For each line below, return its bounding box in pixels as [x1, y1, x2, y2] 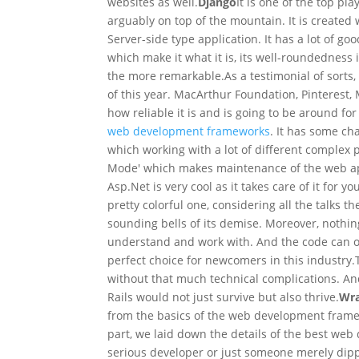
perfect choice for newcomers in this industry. [107, 252, 356, 268]
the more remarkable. [107, 67, 225, 83]
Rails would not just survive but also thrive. [107, 288, 340, 305]
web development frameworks [107, 123, 271, 139]
